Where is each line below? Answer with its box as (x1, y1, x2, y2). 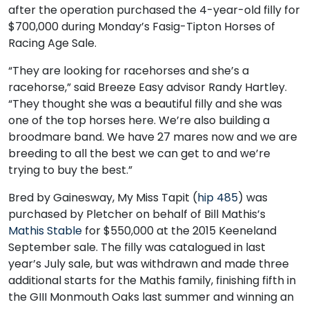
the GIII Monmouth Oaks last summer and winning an (8, 289, 294, 305)
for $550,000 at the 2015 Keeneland (82, 223, 277, 239)
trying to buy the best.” (8, 162, 132, 178)
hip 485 (197, 190, 238, 206)
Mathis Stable (8, 223, 82, 239)
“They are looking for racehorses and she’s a (8, 63, 249, 79)
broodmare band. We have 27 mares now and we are (8, 129, 297, 145)
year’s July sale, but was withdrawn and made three (8, 256, 289, 272)
